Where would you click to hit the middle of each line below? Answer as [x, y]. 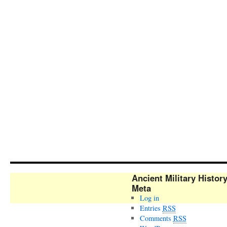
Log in [149, 198]
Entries [151, 208]
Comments [156, 218]
